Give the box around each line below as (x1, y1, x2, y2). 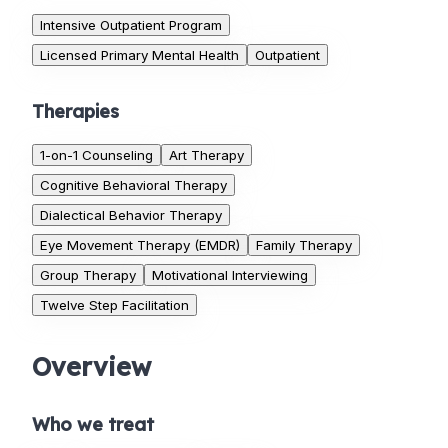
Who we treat (32, 413, 154, 437)
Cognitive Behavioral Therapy (40, 177, 227, 194)
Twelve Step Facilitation (40, 297, 189, 314)
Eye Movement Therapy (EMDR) (40, 237, 240, 254)
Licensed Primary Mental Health (40, 47, 239, 64)
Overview (32, 351, 151, 383)
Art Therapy (169, 147, 244, 164)
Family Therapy (256, 237, 352, 254)
